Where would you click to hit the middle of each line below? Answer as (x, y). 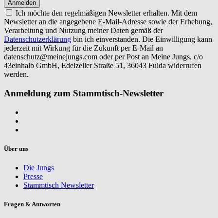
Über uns (16, 148)
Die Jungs (39, 167)
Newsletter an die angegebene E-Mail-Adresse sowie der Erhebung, (108, 22)
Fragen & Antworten (32, 204)
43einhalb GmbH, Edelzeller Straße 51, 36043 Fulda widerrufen (103, 66)
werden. (16, 74)
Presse (33, 176)
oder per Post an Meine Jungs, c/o (150, 57)
